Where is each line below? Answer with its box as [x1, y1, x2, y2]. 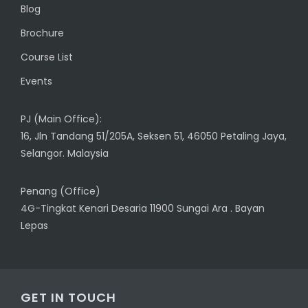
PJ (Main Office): [21, 112, 102, 126]
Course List [21, 50, 73, 64]
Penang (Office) [21, 184, 100, 198]
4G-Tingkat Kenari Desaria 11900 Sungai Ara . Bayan [21, 201, 265, 215]
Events [21, 74, 52, 88]
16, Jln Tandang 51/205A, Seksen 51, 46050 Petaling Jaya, [21, 129, 287, 143]
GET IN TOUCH [21, 289, 116, 306]
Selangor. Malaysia [21, 146, 109, 160]
